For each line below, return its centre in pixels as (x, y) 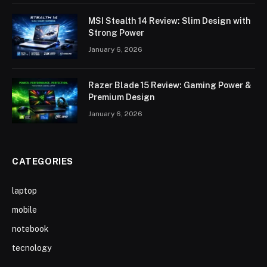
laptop (24, 190)
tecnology (32, 248)
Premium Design (122, 97)
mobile (24, 209)
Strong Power (116, 32)
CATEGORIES (43, 161)
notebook (30, 229)
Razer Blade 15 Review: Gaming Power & (170, 85)
